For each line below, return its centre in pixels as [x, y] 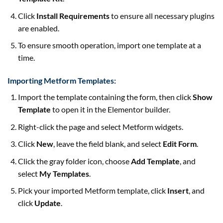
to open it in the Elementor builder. [110, 110]
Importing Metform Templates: [62, 81]
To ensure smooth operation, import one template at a [109, 45]
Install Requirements [73, 15]
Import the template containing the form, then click [105, 97]
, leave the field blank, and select [108, 144]
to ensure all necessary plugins [162, 15]
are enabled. [38, 28]
